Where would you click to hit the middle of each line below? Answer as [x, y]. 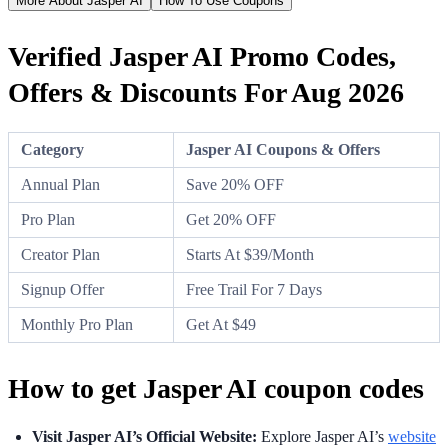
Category [52, 149]
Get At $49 [221, 324]
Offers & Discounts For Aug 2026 [206, 92]
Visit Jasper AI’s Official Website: [144, 436]
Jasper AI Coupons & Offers [283, 149]
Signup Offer [62, 289]
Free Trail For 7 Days [254, 289]
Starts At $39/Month [250, 254]
